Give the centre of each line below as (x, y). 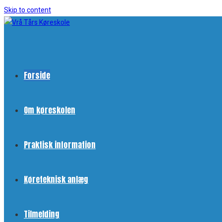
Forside (37, 75)
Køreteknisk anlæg (56, 179)
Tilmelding (42, 214)
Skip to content (28, 10)
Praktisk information (60, 145)
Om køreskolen (50, 110)
